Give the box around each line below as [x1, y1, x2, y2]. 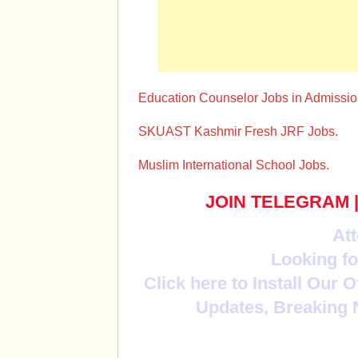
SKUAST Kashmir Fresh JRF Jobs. [138, 125, 338, 138]
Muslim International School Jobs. [138, 158, 329, 172]
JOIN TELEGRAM [205, 192, 349, 212]
